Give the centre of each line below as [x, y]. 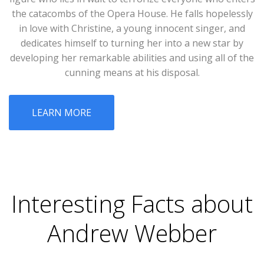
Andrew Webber [132, 233]
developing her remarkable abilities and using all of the [132, 58]
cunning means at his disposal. [132, 73]
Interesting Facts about [132, 204]
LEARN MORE [62, 113]
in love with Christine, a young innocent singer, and [132, 29]
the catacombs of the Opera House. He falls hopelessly [132, 14]
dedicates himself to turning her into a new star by [132, 43]
